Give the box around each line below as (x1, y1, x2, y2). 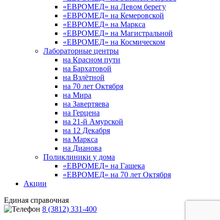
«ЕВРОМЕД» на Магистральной (63, 28, 173, 37)
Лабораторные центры (43, 46, 119, 55)
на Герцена (63, 108, 100, 117)
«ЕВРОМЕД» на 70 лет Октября (63, 170, 171, 179)
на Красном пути (63, 55, 120, 64)
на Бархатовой (63, 64, 111, 73)
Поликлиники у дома (43, 152, 115, 161)
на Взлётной (63, 73, 105, 82)
